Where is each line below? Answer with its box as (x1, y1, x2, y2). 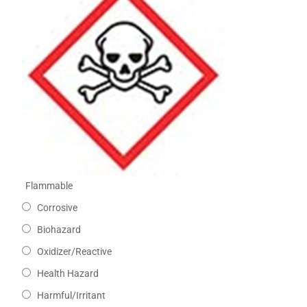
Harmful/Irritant (36, 290, 106, 302)
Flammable (25, 180, 73, 192)
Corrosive (36, 202, 77, 214)
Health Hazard (36, 268, 99, 280)
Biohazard (36, 224, 81, 236)
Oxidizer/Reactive (36, 246, 112, 258)
